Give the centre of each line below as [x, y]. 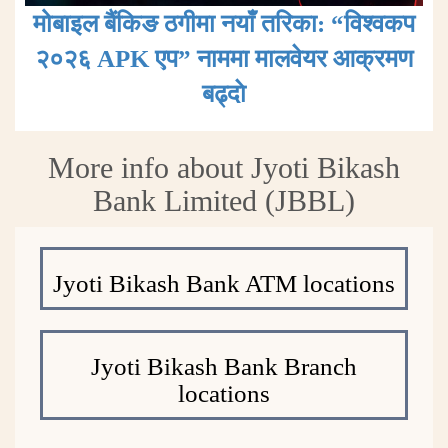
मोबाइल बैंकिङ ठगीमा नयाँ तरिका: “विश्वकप [224, 23]
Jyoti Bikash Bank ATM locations [224, 283]
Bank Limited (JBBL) [224, 200]
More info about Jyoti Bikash [224, 167]
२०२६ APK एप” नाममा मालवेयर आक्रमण [224, 58]
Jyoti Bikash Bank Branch [224, 366]
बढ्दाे [224, 93]
